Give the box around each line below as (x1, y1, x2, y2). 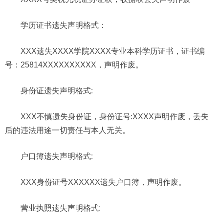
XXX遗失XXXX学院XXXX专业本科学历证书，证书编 (21, 47, 205, 56)
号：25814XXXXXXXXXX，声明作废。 (5, 61, 143, 69)
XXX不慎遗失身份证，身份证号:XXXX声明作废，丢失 (21, 112, 209, 121)
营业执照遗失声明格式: (21, 204, 101, 213)
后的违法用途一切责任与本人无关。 (5, 126, 130, 135)
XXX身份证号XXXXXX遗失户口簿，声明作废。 (21, 178, 186, 187)
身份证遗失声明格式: (21, 87, 93, 95)
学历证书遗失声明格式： (21, 21, 107, 30)
